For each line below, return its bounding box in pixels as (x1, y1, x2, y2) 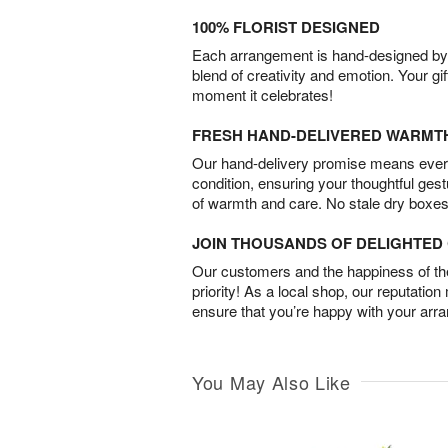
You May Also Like (192, 369, 351, 396)
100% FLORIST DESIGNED (192, 16, 380, 39)
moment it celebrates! (192, 84, 333, 106)
